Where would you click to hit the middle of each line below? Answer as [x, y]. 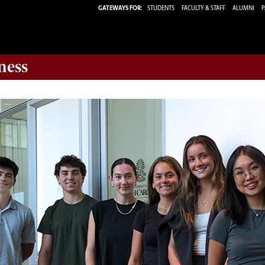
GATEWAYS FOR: [120, 8]
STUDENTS [161, 8]
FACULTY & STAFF [203, 8]
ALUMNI [243, 8]
